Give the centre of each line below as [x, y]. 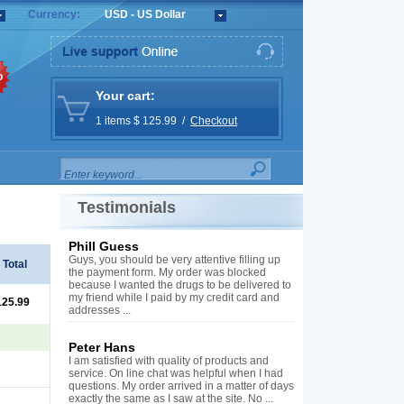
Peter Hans [102, 347]
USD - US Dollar [145, 15]
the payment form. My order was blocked [167, 272]
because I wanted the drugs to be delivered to [180, 285]
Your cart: [125, 96]
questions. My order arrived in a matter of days [181, 386]
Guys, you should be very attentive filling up [174, 260]
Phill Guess [104, 246]
